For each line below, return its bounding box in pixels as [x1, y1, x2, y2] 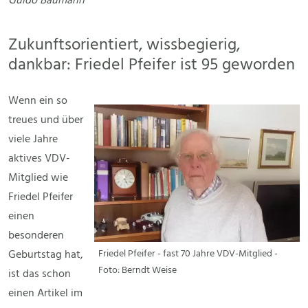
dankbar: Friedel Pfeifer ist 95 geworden [8, 52, 295, 79]
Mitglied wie [8, 169, 68, 188]
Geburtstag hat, [8, 246, 83, 265]
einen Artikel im [8, 285, 82, 303]
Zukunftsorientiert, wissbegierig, [8, 32, 240, 59]
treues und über [8, 111, 83, 130]
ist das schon [8, 265, 71, 284]
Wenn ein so [8, 92, 67, 111]
